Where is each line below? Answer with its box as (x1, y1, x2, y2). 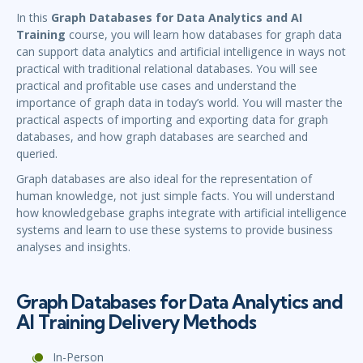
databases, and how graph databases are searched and (16, 129, 308, 145)
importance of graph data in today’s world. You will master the (16, 95, 343, 111)
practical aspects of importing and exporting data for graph (16, 112, 328, 128)
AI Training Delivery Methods (16, 310, 257, 335)
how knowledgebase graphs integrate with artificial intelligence (16, 205, 347, 221)
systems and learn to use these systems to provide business (16, 222, 333, 238)
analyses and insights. (16, 239, 130, 255)
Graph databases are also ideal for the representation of (16, 171, 312, 187)
